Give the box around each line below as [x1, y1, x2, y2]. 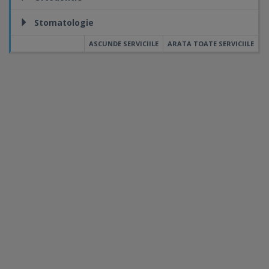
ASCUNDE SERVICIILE [89, 39, 159, 48]
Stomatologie [34, 17, 94, 28]
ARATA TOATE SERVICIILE [168, 39, 254, 48]
